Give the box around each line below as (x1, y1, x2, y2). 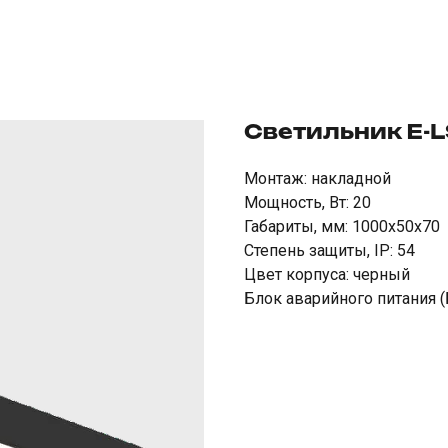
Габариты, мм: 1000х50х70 (244, 217, 440, 236)
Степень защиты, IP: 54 (244, 241, 415, 260)
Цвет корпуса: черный (244, 265, 410, 284)
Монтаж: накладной (244, 169, 391, 188)
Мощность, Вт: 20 (244, 193, 371, 212)
